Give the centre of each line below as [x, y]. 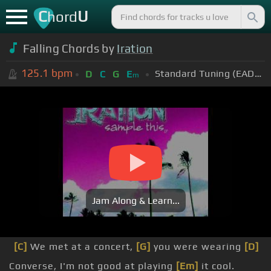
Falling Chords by [70, 48]
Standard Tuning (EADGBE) [258, 73]
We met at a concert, [82, 247]
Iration [135, 48]
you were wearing [198, 247]
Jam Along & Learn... [135, 201]
